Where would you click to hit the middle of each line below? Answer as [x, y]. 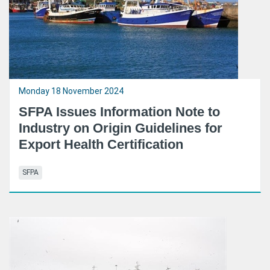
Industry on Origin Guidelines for [121, 128]
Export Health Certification [101, 144]
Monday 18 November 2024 [71, 91]
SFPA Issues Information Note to [119, 111]
